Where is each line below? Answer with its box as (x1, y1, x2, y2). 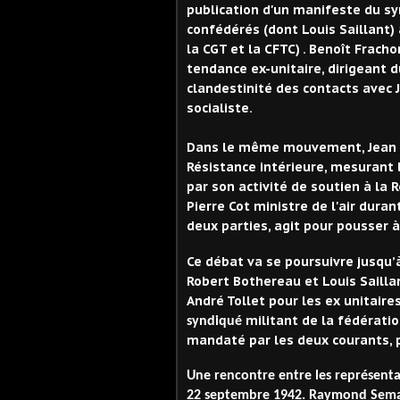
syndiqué (187, 313, 246, 329)
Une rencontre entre (187, 369, 315, 384)
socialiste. (187, 100, 253, 117)
